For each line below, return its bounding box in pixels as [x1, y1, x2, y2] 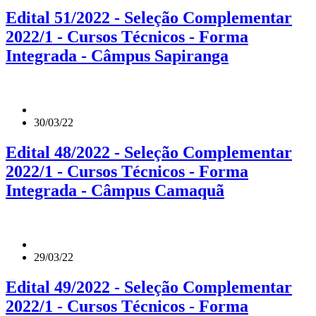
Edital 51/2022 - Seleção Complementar [6, 8, 292, 28]
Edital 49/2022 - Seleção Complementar [6, 277, 292, 296]
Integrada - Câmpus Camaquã [6, 181, 224, 200]
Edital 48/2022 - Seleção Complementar [6, 143, 292, 162]
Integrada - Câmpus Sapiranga [6, 47, 229, 66]
